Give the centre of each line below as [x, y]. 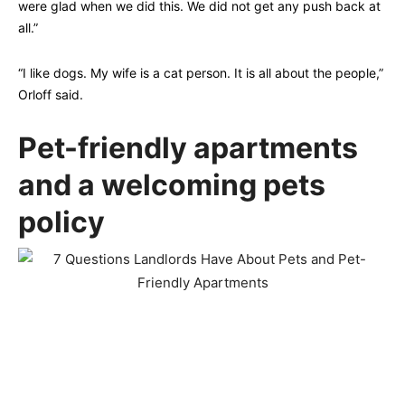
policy [61, 222]
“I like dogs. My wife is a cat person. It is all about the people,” [201, 73]
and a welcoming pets [172, 185]
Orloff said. [51, 95]
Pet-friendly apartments [188, 148]
